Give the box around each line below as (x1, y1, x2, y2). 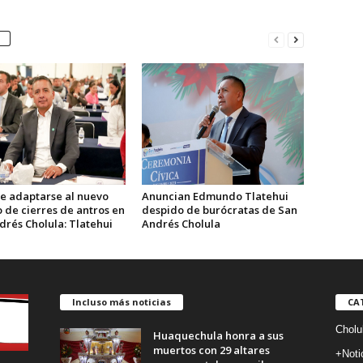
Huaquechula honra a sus (152, 328, 284, 344)
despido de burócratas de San (141, 203, 297, 218)
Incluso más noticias (71, 296, 171, 309)
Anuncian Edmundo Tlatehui (141, 189, 288, 204)
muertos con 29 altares (152, 343, 270, 358)
